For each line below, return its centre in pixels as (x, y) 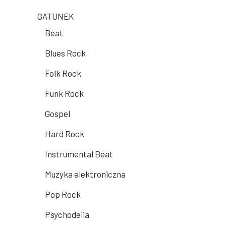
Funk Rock (64, 94)
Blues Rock (65, 53)
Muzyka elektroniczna (85, 174)
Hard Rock (65, 134)
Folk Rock (63, 73)
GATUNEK (56, 16)
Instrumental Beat (79, 154)
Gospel (58, 114)
